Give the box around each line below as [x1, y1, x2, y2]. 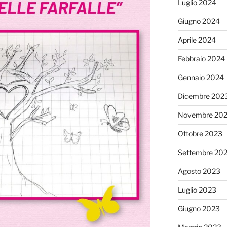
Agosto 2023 [177, 166, 220, 175]
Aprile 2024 [177, 35, 216, 44]
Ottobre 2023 [177, 129, 222, 138]
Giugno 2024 [177, 16, 220, 25]
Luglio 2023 [177, 185, 216, 194]
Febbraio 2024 [177, 54, 225, 63]
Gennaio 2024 [177, 72, 224, 82]
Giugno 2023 [177, 204, 220, 213]
